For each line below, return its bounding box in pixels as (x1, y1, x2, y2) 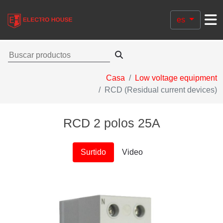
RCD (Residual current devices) (105, 86, 217, 94)
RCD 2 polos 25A (63, 116, 160, 130)
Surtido (80, 148, 106, 156)
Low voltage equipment (135, 74, 217, 82)
